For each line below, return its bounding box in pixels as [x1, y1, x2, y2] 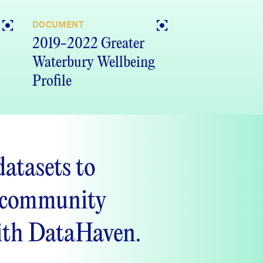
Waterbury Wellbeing [32, 55, 155, 70]
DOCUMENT [32, 19, 84, 31]
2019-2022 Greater [32, 36, 144, 52]
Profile [32, 74, 72, 89]
